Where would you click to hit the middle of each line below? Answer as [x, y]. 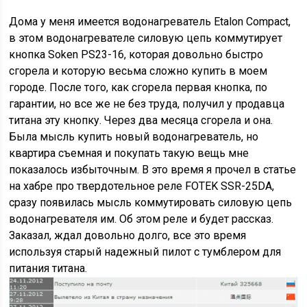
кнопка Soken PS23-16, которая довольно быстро [136, 55]
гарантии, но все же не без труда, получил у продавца [147, 104]
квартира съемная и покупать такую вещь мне [129, 153]
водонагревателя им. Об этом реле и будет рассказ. [142, 219]
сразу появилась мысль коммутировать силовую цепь [151, 203]
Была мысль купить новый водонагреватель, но [134, 137]
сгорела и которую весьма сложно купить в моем [138, 71]
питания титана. [48, 269]
